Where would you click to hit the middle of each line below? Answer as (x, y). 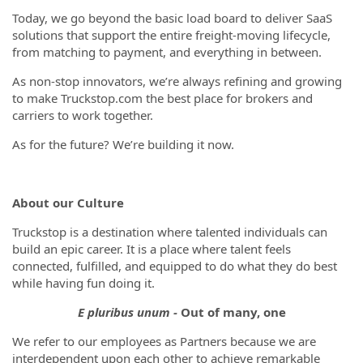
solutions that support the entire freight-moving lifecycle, (171, 35)
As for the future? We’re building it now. (123, 144)
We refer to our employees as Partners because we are (164, 341)
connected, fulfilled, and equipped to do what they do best (175, 266)
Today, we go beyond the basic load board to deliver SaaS (172, 18)
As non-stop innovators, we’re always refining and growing (177, 81)
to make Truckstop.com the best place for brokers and (162, 98)
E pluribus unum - (129, 312)
